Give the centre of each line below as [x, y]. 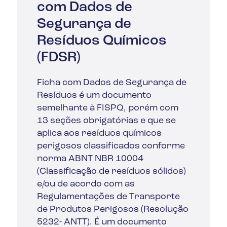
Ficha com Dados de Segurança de [112, 83]
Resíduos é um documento [94, 95]
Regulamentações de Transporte [109, 197]
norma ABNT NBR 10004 [90, 159]
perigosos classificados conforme [111, 146]
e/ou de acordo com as [86, 184]
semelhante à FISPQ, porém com [108, 108]
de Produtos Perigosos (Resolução [113, 209]
